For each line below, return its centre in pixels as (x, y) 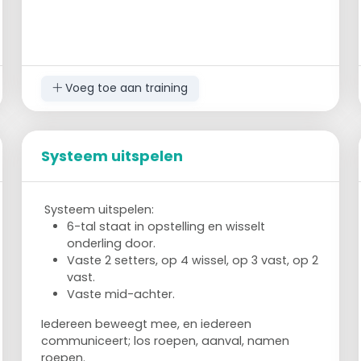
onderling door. (112, 243)
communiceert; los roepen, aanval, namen (166, 340)
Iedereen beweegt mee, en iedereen (147, 324)
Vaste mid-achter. (121, 294)
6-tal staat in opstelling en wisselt (166, 226)
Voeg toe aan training (124, 88)
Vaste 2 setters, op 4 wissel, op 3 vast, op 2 (193, 260)
